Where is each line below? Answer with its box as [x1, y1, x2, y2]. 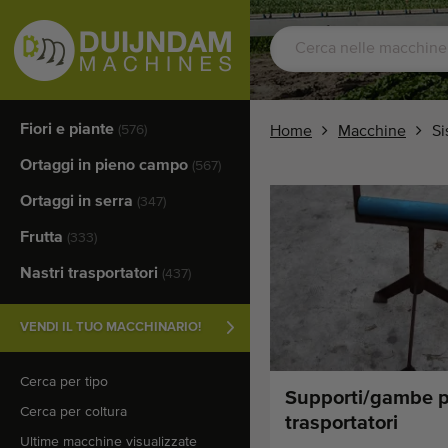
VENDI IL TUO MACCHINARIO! [20, 321, 201, 334]
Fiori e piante [20, 122, 118, 138]
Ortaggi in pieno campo [20, 158, 192, 174]
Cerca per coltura [20, 405, 127, 419]
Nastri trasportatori [20, 266, 162, 282]
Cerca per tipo [20, 375, 108, 389]
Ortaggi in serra [20, 194, 137, 210]
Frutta [20, 230, 67, 246]
